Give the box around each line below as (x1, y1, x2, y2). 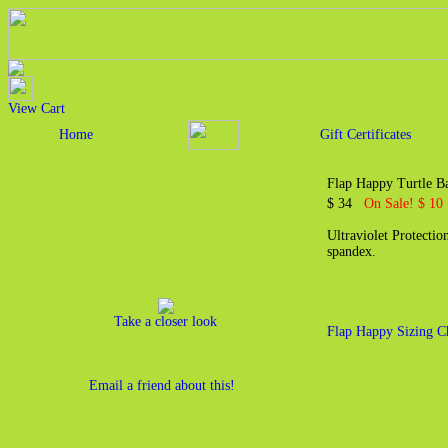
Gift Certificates (319, 127, 411, 142)
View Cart (8, 101, 65, 116)
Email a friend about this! (88, 378, 235, 393)
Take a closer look (114, 314, 217, 329)
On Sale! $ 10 (364, 196, 443, 211)
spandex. (327, 244, 376, 259)
